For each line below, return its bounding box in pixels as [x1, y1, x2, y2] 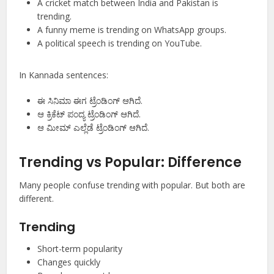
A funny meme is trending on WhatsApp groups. [37, 24, 227, 36]
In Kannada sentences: [19, 69, 109, 81]
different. [19, 193, 54, 205]
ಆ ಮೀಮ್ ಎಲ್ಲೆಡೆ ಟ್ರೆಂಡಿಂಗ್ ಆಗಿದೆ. [37, 122, 150, 134]
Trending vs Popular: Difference [19, 153, 242, 172]
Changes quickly [37, 256, 101, 268]
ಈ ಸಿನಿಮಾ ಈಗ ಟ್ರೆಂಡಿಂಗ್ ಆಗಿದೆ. [37, 95, 143, 107]
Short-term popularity [37, 243, 123, 255]
